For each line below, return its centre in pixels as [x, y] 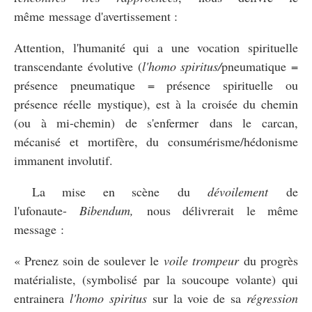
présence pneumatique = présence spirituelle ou [156, 85]
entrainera [42, 298]
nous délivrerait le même [216, 210]
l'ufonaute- [47, 210]
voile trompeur [202, 260]
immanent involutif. [63, 160]
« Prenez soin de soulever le [89, 260]
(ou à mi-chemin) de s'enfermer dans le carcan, [156, 122]
